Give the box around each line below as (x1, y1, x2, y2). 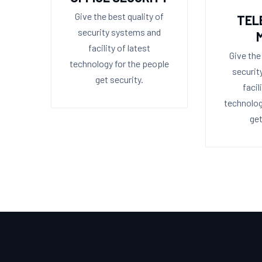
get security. (95, 73, 143, 85)
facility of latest (88, 42, 150, 53)
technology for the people (69, 57, 169, 69)
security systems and (77, 26, 161, 37)
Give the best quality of (74, 10, 164, 22)
